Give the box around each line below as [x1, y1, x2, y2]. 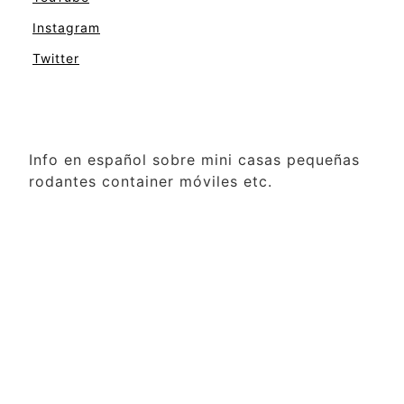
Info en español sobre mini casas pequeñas [29, 150, 360, 169]
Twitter [32, 50, 79, 66]
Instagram [32, 19, 100, 35]
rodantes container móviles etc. [29, 171, 272, 190]
